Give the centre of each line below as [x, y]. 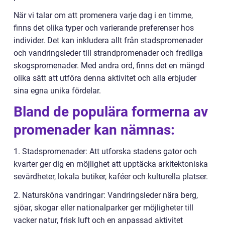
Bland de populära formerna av [111, 112]
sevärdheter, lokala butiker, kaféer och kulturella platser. [111, 177]
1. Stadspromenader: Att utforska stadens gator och [105, 151]
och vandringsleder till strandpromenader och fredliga [108, 53]
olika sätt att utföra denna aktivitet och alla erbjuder [105, 78]
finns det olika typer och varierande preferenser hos [104, 28]
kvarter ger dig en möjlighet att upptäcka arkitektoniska [111, 164]
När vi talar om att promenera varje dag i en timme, [103, 15]
